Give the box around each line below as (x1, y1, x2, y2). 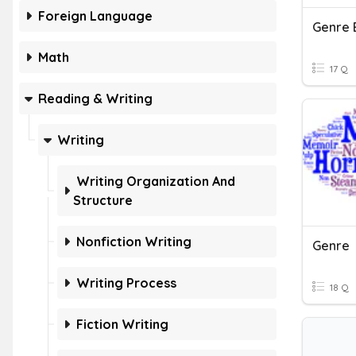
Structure (73, 192, 133, 208)
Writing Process (76, 275, 176, 291)
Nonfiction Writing (76, 234, 192, 250)
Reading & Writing (38, 91, 153, 106)
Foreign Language (38, 8, 153, 24)
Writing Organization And (76, 173, 235, 189)
